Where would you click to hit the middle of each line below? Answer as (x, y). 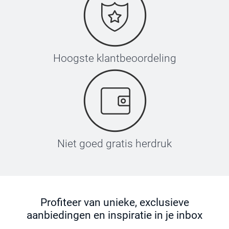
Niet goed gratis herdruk (114, 144)
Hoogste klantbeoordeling (114, 58)
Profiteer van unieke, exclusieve (114, 202)
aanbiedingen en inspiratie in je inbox (114, 215)
